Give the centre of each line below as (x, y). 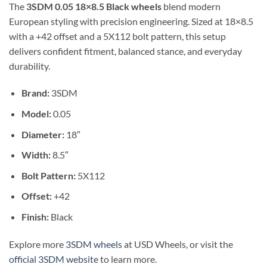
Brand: (35, 93)
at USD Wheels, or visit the (178, 244)
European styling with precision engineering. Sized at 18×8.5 (131, 21)
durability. (30, 66)
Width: (36, 155)
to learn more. (128, 259)
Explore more (37, 244)
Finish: (35, 216)
